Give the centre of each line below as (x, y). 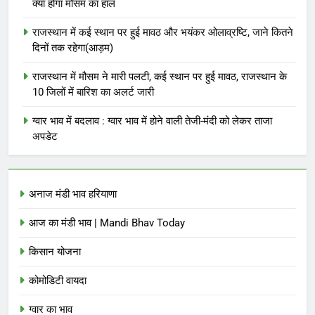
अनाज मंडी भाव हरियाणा (73, 194)
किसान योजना (55, 252)
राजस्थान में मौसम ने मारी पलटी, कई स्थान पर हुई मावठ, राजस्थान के (160, 77)
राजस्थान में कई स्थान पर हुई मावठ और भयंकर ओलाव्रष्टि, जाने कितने (163, 33)
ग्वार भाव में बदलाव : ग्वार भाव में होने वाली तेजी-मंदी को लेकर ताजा (152, 121)
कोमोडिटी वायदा (58, 281)
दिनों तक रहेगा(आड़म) (73, 48)
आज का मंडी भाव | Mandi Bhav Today (107, 223)
